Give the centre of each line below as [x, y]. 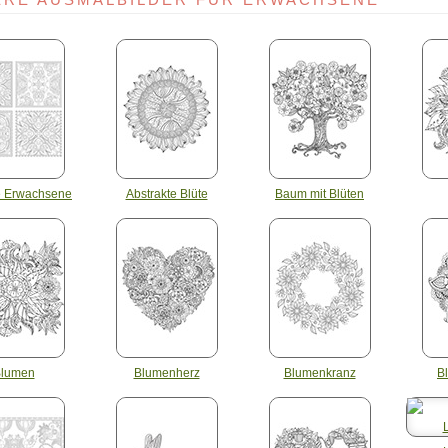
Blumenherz [166, 373]
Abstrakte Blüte [166, 194]
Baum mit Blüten [319, 194]
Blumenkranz [319, 373]
